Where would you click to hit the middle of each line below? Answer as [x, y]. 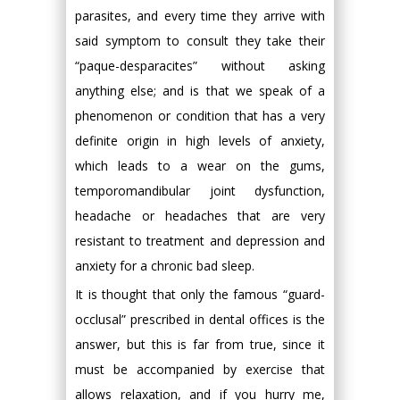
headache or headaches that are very [200, 216]
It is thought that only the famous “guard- [200, 294]
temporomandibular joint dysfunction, [200, 191]
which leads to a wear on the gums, [200, 166]
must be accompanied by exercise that [200, 369]
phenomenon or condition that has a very [200, 116]
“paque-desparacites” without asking [200, 66]
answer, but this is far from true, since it [200, 344]
